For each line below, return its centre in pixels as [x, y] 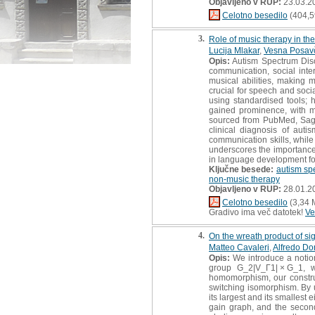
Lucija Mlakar [234, 50]
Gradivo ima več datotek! [257, 212]
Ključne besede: [242, 169]
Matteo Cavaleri [239, 247]
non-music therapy [244, 179]
